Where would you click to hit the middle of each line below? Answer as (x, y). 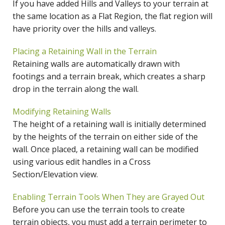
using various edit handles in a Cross (82, 162)
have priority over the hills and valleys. (84, 29)
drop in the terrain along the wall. (76, 89)
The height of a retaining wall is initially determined (109, 124)
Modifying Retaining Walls (62, 112)
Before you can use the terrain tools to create (99, 210)
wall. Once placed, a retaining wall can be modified (105, 149)
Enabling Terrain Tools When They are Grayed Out (108, 197)
